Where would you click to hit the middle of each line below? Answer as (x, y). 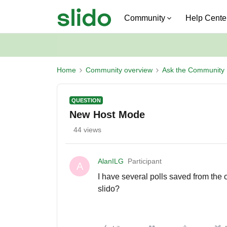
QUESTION (86, 100)
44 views (87, 130)
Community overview (119, 70)
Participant (145, 161)
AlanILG (111, 161)
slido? (109, 189)
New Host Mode (107, 115)
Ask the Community (193, 70)
